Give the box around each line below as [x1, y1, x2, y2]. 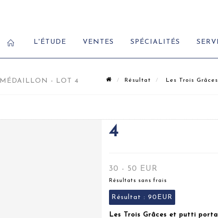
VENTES [83, 38, 114, 46]
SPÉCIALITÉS [130, 38, 180, 46]
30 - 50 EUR [109, 165, 158, 173]
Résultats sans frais [109, 178, 167, 183]
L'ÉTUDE [34, 38, 66, 46]
